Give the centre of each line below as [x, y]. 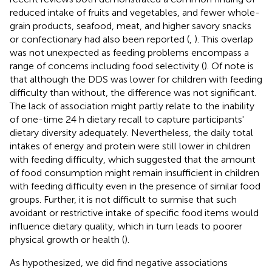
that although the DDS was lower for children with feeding [136, 79]
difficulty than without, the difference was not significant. [133, 92]
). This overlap [224, 39]
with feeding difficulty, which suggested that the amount [133, 159]
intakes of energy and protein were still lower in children [130, 146]
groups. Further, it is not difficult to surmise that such [123, 199]
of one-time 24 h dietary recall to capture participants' [127, 119]
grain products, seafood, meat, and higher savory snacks [131, 25]
